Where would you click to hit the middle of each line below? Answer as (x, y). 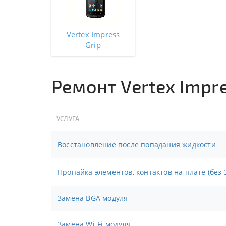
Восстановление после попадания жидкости (139, 145)
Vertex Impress (93, 34)
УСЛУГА (68, 119)
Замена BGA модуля (95, 198)
